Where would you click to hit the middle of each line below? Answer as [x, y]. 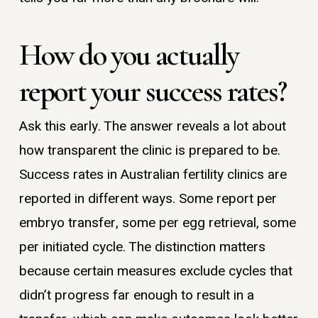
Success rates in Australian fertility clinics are [153, 175]
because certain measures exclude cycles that [155, 272]
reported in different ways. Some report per [148, 199]
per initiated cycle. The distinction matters [142, 247]
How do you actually [128, 55]
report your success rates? [152, 91]
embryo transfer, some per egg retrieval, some [157, 223]
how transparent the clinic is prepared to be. [149, 151]
